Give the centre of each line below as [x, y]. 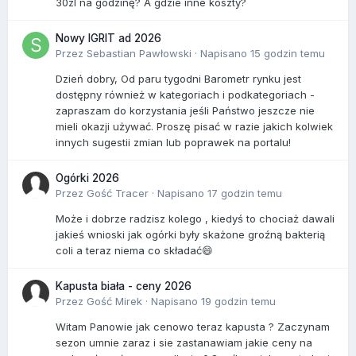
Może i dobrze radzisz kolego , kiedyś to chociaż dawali [195, 218]
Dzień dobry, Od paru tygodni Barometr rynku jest [178, 78]
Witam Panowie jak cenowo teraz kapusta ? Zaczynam [193, 326]
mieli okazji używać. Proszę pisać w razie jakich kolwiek [194, 126]
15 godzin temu [288, 53]
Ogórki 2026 [87, 178]
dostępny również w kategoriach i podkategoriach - [185, 94]
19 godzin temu [238, 301]
